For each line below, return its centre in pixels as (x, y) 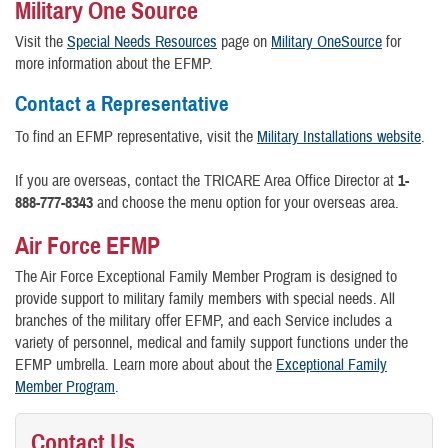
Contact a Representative (122, 103)
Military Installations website (339, 136)
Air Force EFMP (87, 245)
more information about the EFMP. (114, 64)
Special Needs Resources (142, 42)
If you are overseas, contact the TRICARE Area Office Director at (206, 180)
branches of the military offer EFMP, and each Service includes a (203, 320)
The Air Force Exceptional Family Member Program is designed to (206, 276)
